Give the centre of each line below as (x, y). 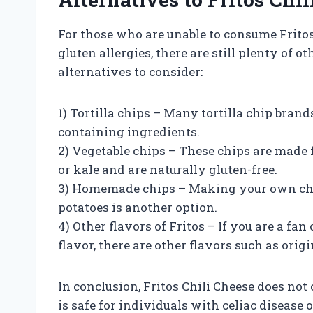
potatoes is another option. (138, 207)
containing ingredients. (129, 131)
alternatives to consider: (130, 71)
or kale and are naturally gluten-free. (168, 169)
